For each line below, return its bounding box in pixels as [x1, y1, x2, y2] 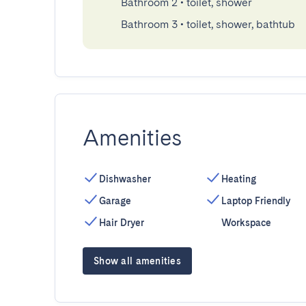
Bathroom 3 [121, 18, 178, 31]
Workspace [221, 217, 271, 228]
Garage [99, 195, 131, 206]
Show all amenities [94, 255, 182, 266]
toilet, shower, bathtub [186, 18, 295, 31]
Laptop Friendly [221, 195, 290, 206]
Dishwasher [99, 173, 151, 184]
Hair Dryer [99, 217, 144, 228]
